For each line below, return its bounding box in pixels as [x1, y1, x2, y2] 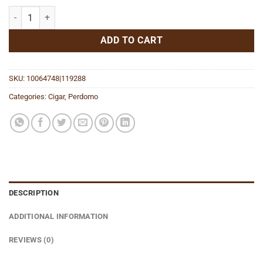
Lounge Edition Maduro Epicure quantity [8, 7, 158, 18]
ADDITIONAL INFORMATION [9, 212, 109, 221]
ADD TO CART [100, 35, 163, 46]
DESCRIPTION [9, 188, 59, 198]
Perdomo [68, 92, 98, 102]
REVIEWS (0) [9, 235, 54, 245]
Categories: [9, 92, 48, 102]
